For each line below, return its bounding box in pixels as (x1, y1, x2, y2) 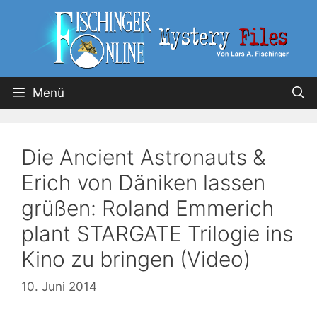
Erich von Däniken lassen (21, 170, 265, 196)
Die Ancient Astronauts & (21, 144, 266, 171)
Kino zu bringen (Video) (21, 246, 250, 272)
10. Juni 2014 (21, 279, 97, 294)
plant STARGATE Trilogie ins (21, 221, 293, 247)
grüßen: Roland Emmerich (21, 195, 275, 221)
